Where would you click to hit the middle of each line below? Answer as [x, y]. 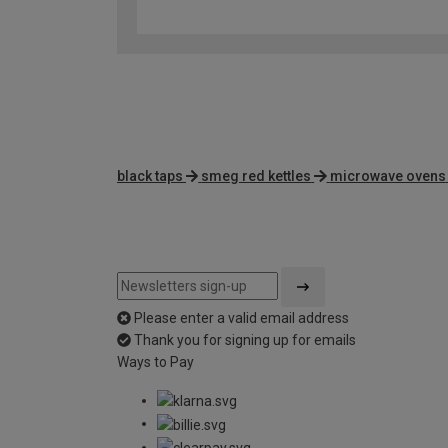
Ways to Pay [155, 362]
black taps [150, 176]
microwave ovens [387, 176]
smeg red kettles [256, 176]
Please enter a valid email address [241, 318]
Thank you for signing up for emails [245, 340]
